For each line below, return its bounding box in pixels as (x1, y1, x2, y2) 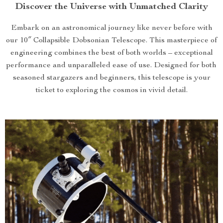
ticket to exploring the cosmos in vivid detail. (35, 87, 188, 95)
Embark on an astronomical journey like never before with (10, 24, 213, 32)
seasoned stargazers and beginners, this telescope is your (12, 74, 211, 82)
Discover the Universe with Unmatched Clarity (15, 2, 208, 11)
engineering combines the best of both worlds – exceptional (10, 49, 213, 57)
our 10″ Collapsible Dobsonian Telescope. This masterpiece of (6, 37, 217, 45)
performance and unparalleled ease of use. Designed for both (6, 62, 217, 70)
